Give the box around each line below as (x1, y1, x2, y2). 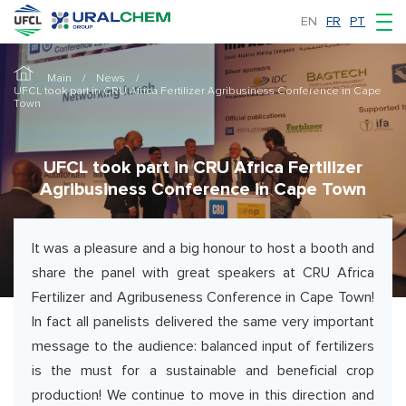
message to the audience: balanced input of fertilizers (32, 337, 374, 355)
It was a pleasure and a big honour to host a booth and (32, 239, 374, 257)
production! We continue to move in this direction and (32, 386, 374, 404)
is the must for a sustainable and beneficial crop (32, 362, 374, 380)
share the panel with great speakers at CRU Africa (32, 264, 374, 282)
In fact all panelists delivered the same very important (32, 313, 374, 331)
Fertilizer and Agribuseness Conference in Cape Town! (32, 288, 374, 306)
